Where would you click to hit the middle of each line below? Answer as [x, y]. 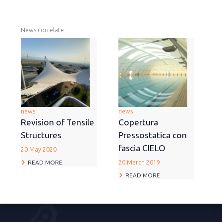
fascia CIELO [142, 148]
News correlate [42, 30]
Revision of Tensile [57, 122]
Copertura [138, 122]
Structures [41, 135]
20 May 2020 [39, 149]
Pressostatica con [153, 135]
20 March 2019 [139, 162]
